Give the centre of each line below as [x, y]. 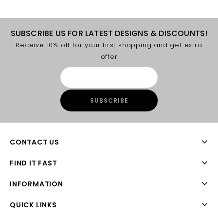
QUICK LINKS [33, 205]
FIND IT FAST [34, 163]
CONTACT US [35, 142]
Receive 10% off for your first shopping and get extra [109, 45]
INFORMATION [36, 184]
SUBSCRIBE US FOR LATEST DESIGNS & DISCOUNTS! [109, 33]
